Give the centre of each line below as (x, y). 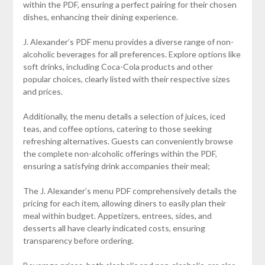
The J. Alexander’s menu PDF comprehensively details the (130, 190)
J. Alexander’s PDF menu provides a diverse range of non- (128, 41)
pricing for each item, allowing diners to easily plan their (124, 203)
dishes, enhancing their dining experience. (100, 17)
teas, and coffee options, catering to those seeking (117, 128)
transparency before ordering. (78, 240)
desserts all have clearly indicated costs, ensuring (114, 228)
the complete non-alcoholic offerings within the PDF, (120, 153)
